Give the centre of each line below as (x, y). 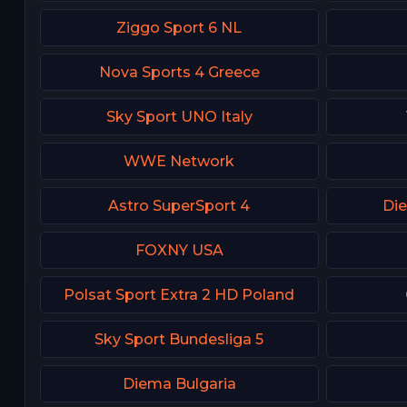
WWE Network (179, 161)
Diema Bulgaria (179, 383)
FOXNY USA (179, 250)
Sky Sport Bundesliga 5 (179, 339)
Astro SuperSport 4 (179, 205)
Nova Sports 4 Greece (179, 72)
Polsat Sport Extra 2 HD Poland (179, 294)
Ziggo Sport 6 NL (179, 27)
